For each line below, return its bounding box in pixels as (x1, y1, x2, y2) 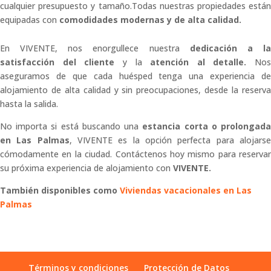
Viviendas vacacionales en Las (120, 184, 252, 196)
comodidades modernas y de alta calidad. (59, 13, 241, 25)
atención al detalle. (150, 56, 255, 68)
